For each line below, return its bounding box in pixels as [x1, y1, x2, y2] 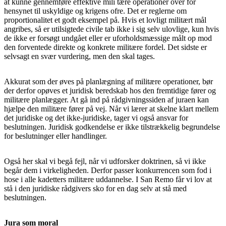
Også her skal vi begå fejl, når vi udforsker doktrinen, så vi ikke [4, 156, 206, 165]
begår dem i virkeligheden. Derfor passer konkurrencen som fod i [4, 165, 211, 175]
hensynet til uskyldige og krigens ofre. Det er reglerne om [4, 6, 187, 15]
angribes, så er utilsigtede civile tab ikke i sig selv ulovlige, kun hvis [4, 24, 219, 33]
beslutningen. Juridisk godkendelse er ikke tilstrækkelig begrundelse [4, 122, 220, 131]
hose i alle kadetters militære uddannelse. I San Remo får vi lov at [4, 175, 212, 184]
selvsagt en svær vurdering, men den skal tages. [4, 51, 155, 61]
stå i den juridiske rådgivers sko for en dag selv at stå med [4, 184, 187, 193]
